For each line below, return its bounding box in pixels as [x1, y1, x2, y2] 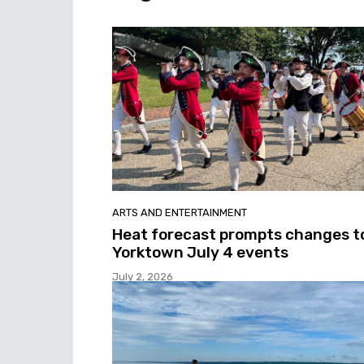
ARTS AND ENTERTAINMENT [112, 206, 247, 219]
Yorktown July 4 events [112, 242, 288, 262]
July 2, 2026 [112, 270, 173, 283]
